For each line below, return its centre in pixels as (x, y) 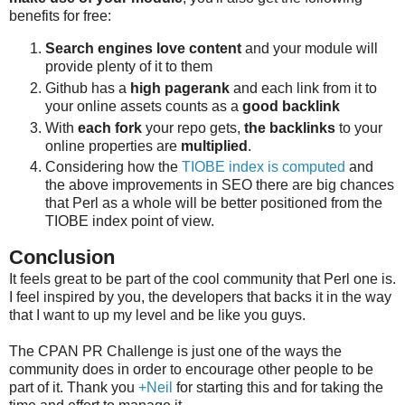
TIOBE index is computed (264, 167)
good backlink (291, 106)
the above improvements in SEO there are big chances (220, 185)
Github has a (88, 88)
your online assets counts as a (144, 106)
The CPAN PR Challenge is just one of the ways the (175, 352)
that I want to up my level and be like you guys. (159, 316)
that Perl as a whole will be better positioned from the (214, 203)
